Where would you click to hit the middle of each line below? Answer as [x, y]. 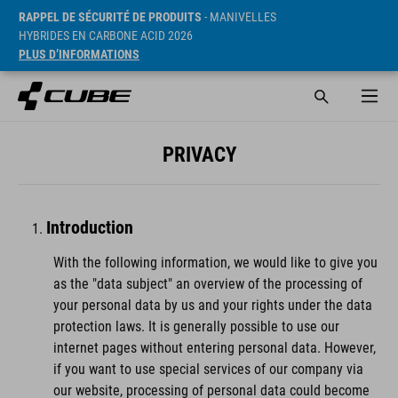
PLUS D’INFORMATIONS [79, 54]
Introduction [90, 227]
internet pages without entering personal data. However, [215, 348]
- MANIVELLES [239, 17]
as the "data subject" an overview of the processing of [208, 284]
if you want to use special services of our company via [208, 369]
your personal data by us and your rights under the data [213, 305]
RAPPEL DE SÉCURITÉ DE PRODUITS [110, 17]
